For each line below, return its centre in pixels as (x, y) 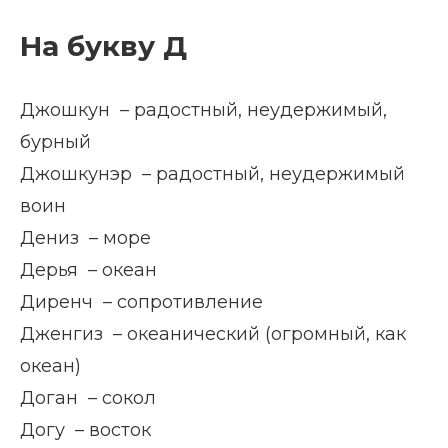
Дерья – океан (88, 270)
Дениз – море (85, 238)
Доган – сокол (88, 398)
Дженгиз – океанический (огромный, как (213, 334)
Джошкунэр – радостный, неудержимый (212, 174)
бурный (55, 142)
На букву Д (103, 46)
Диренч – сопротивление (141, 302)
